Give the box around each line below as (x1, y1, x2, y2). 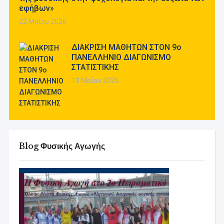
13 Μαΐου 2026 (71, 76, 119, 84)
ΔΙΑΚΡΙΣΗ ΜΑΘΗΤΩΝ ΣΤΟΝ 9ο (71, 42, 181, 52)
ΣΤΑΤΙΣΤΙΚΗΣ (71, 62, 119, 72)
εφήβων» (18, 3, 54, 13)
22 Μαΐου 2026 (18, 17, 66, 25)
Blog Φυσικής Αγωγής (18, 141, 105, 151)
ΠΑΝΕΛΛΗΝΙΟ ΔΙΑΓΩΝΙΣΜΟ (71, 52, 171, 62)
